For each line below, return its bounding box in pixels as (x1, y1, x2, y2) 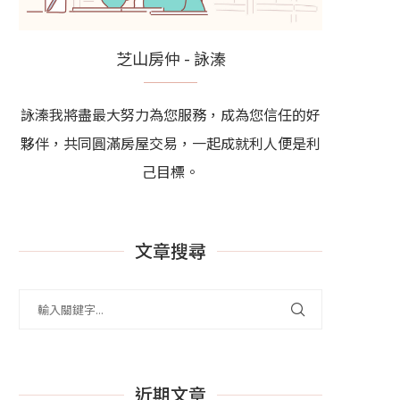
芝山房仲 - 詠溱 (115, 46, 226, 70)
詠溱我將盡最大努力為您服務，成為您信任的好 (21, 103, 321, 125)
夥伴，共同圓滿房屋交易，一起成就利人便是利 (21, 131, 321, 154)
